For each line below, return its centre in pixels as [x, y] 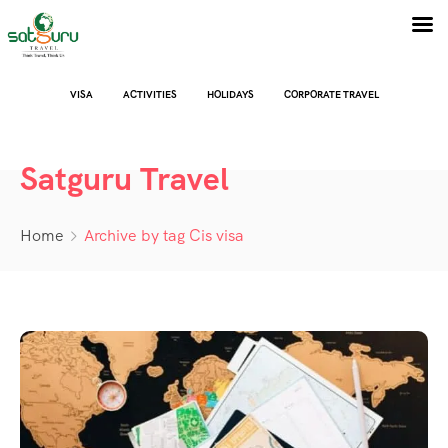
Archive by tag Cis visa [164, 235]
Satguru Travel [124, 179]
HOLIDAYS [230, 94]
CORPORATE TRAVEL [331, 94]
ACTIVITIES [149, 94]
